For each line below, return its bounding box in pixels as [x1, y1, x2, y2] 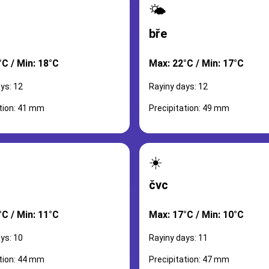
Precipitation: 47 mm [149, 255, 229, 264]
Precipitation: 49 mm [149, 103, 229, 113]
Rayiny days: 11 [149, 233, 208, 243]
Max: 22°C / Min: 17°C [149, 58, 244, 69]
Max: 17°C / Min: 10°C [149, 209, 244, 220]
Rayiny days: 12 [149, 82, 208, 91]
